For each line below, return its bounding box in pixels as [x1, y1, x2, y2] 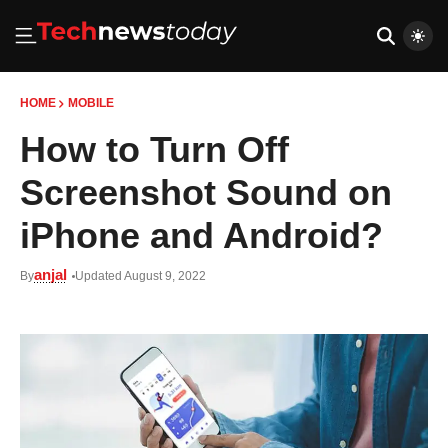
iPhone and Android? [20, 215, 383, 256]
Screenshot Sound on [20, 172, 392, 213]
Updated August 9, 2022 [75, 269, 206, 283]
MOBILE [67, 96, 114, 110]
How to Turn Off [20, 129, 289, 170]
